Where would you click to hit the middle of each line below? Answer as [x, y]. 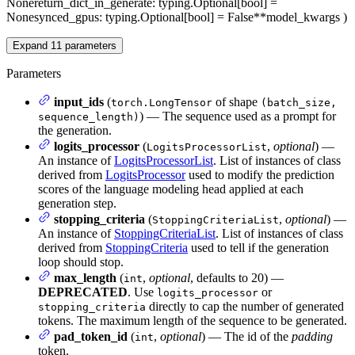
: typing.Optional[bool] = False [176, 17]
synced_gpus [67, 17]
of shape [237, 101]
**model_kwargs [297, 17]
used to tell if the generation [258, 247]
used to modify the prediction [260, 174]
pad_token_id [91, 336]
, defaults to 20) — [237, 277]
